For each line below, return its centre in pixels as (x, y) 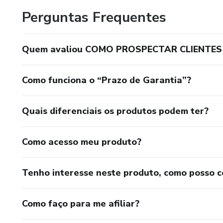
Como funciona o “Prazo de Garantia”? (107, 80)
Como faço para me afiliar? (81, 204)
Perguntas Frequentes (94, 17)
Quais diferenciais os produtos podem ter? (115, 111)
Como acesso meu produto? (82, 142)
